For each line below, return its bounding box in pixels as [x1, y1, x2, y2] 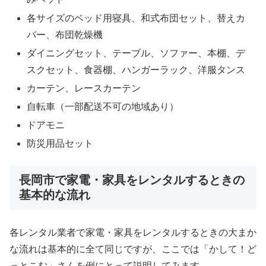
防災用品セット [27, 138, 94, 149]
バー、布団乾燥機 [27, 29, 103, 40]
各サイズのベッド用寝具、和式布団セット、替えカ [27, 12, 246, 23]
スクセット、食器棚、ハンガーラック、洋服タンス [27, 64, 246, 75]
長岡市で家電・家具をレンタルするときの [19, 173, 245, 186]
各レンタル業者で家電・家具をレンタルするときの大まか [9, 227, 256, 238]
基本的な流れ [19, 188, 90, 201]
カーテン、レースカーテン [27, 83, 141, 93]
